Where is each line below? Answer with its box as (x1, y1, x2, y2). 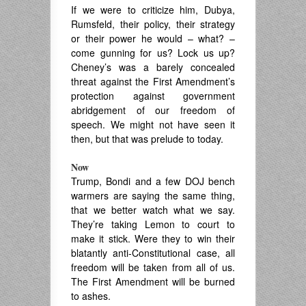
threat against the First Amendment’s (71, 74, 235, 88)
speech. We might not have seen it (71, 117, 235, 131)
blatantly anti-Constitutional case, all (71, 246, 235, 260)
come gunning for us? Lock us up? (71, 46, 235, 59)
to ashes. (71, 289, 111, 303)
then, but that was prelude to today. (71, 132, 223, 145)
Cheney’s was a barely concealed (71, 60, 235, 74)
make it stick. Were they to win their (71, 232, 235, 245)
